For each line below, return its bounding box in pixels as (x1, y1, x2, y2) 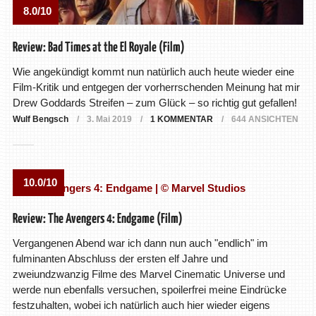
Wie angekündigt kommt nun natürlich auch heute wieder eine (12, 66, 294, 78)
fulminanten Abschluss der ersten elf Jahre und (12, 253, 228, 265)
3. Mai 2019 (86, 114, 132, 125)
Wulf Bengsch (12, 114, 68, 125)
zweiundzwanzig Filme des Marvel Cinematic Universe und (12, 268, 285, 281)
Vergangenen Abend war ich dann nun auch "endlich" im (12, 237, 268, 250)
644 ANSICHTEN (231, 114, 298, 125)
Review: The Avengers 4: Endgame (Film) (12, 212, 183, 226)
